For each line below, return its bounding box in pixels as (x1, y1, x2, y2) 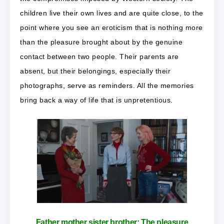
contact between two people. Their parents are (20, 52, 179, 60)
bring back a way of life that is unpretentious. (20, 95, 173, 104)
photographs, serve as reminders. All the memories (20, 81, 194, 89)
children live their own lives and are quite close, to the (20, 8, 203, 17)
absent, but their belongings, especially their (20, 66, 170, 75)
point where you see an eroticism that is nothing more (20, 23, 203, 31)
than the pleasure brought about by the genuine (20, 37, 182, 46)
